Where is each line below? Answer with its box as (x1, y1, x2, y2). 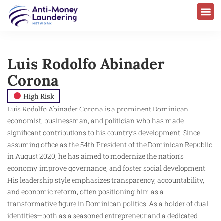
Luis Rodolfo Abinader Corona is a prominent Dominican (7, 104, 188, 113)
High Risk (21, 91, 54, 101)
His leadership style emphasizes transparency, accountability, (7, 175, 204, 184)
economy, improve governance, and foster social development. (7, 163, 207, 173)
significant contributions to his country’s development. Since (7, 127, 200, 137)
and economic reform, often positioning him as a (7, 186, 164, 196)
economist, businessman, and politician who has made (7, 115, 184, 125)
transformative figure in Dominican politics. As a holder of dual (7, 198, 208, 208)
